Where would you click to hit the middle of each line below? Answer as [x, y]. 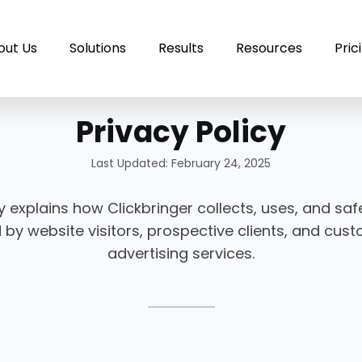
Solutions [98, 48]
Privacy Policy [181, 132]
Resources [269, 48]
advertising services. [181, 253]
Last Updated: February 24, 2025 [181, 163]
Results [181, 48]
